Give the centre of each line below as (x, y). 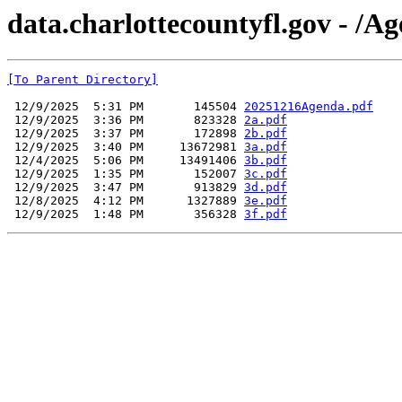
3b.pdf (266, 161)
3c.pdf (266, 174)
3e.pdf (266, 201)
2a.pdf (266, 120)
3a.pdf (266, 147)
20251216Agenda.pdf (309, 107)
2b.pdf (266, 134)
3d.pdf (266, 188)
